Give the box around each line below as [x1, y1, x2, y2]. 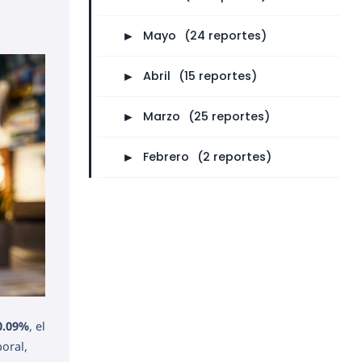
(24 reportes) [183, 27, 267, 44]
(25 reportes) [187, 108, 270, 124]
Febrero [142, 149, 189, 165]
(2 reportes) [196, 149, 271, 165]
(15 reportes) [178, 68, 257, 84]
